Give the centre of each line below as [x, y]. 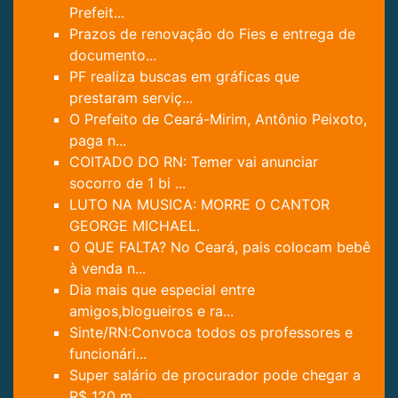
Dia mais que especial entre [162, 289]
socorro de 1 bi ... [127, 183]
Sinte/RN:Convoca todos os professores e [211, 332]
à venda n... [107, 268]
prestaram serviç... [131, 97]
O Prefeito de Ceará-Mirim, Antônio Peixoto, [218, 119]
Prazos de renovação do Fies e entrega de [212, 33]
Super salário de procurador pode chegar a [215, 374]
